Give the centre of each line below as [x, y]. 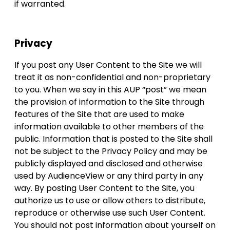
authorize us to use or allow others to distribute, [110, 201]
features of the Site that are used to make [99, 114]
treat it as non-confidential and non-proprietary [112, 78]
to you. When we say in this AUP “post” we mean [110, 90]
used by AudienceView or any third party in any [109, 176]
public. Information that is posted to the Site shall [113, 139]
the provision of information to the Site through [109, 102]
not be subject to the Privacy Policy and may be [111, 151]
